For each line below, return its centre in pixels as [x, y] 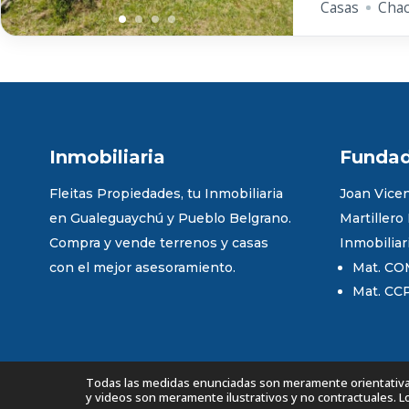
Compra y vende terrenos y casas [158, 242]
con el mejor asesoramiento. [142, 267]
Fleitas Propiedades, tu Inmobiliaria [166, 193]
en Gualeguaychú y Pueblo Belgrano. [170, 218]
